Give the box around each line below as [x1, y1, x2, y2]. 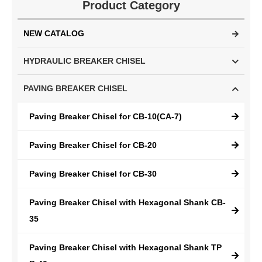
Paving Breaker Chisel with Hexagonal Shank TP [29, 243, 222, 252]
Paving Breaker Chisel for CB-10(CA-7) [29, 112, 182, 121]
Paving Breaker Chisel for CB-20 [29, 140, 157, 150]
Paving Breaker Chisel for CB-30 [29, 169, 157, 178]
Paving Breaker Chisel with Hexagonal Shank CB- [29, 198, 226, 207]
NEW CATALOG [23, 29, 84, 38]
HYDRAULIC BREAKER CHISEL [23, 56, 146, 65]
